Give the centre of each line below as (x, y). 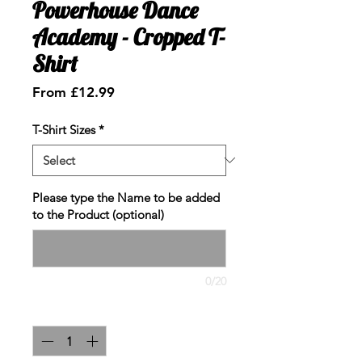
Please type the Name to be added (126, 197)
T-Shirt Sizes (64, 129)
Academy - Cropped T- (129, 36)
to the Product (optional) (98, 214)
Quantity (56, 310)
